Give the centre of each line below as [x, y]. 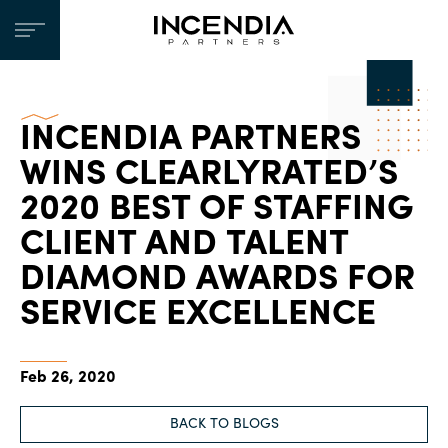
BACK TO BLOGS [224, 424]
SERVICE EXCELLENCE [198, 315]
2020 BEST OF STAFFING [216, 210]
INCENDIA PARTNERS [190, 140]
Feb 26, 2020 [68, 378]
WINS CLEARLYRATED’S [209, 175]
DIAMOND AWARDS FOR [217, 280]
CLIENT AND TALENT [184, 245]
